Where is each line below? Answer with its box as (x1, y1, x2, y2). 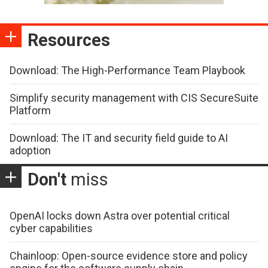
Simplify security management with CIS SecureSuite (10, 92, 258, 105)
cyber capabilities (10, 222, 93, 235)
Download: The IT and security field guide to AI (10, 132, 228, 145)
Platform (10, 104, 51, 117)
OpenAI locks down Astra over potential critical (10, 209, 230, 223)
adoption (10, 144, 51, 157)
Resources (28, 30, 110, 51)
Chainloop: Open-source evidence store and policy (10, 249, 248, 263)
